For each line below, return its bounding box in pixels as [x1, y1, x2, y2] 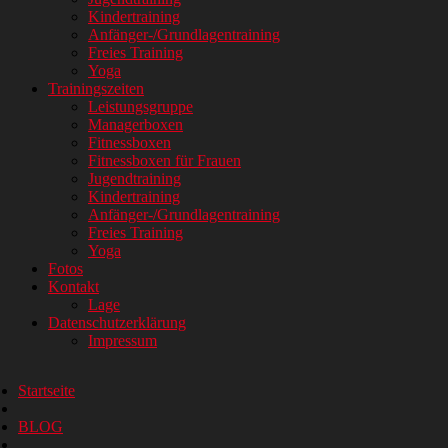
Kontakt [48, 278, 99, 295]
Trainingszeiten [48, 80, 144, 97]
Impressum [88, 332, 157, 349]
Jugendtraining [88, 170, 181, 187]
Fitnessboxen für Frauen [88, 152, 241, 169]
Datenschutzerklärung [48, 314, 186, 331]
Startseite [18, 382, 75, 399]
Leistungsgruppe [88, 98, 193, 115]
